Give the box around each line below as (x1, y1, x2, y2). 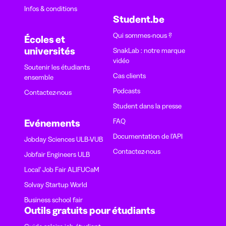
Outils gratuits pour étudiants (24, 204, 155, 216)
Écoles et (24, 33, 65, 45)
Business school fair (24, 195, 83, 204)
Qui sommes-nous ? (113, 31, 172, 40)
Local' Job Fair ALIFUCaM (24, 165, 99, 174)
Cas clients (113, 71, 146, 80)
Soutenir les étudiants (24, 63, 90, 72)
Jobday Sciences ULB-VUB (24, 135, 103, 144)
